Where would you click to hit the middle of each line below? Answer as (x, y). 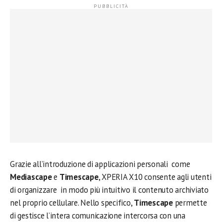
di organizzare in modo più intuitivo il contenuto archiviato (109, 190)
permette (191, 203)
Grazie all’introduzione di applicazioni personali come (100, 164)
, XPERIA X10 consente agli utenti (155, 177)
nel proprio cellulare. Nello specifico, (72, 203)
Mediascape (32, 177)
